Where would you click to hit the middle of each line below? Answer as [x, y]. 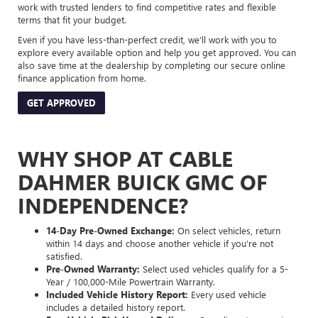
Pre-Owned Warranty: [93, 268]
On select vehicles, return [227, 230]
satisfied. [64, 256]
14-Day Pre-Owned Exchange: [110, 230]
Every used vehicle [227, 294]
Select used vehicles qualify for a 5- [214, 268]
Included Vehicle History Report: [117, 294]
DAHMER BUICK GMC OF [143, 181]
